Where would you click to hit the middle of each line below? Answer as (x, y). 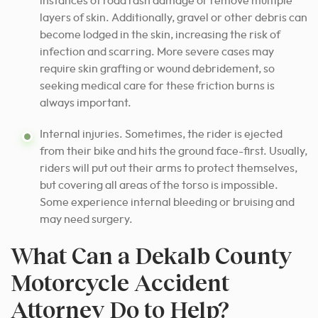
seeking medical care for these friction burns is (157, 86)
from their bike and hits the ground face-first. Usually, (174, 151)
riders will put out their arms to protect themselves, (169, 168)
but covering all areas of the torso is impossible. (159, 185)
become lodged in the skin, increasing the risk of (160, 34)
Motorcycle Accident (120, 282)
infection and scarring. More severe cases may (157, 51)
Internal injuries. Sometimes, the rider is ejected (161, 134)
